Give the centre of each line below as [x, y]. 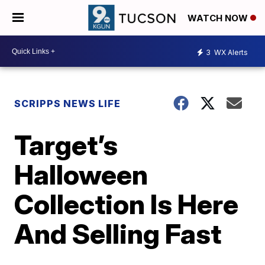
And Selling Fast [118, 234]
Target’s [66, 145]
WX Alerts [230, 52]
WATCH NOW [219, 18]
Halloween [81, 174]
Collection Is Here [127, 204]
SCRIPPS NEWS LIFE [68, 104]
